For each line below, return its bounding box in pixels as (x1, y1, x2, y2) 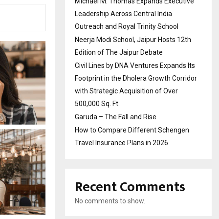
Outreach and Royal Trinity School (75, 22, 178, 30)
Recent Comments (75, 175, 185, 198)
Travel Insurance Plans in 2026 (75, 139, 168, 147)
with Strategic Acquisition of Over (75, 87, 178, 95)
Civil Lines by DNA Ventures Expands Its (75, 62, 195, 69)
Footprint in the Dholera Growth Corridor (75, 74, 197, 82)
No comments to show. (75, 197, 145, 205)
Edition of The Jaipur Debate (75, 48, 163, 56)
